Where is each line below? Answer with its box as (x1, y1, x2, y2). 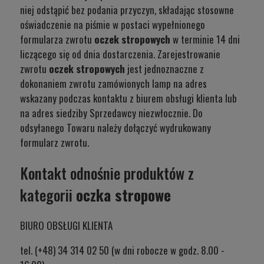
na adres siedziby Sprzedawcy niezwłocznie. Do (20, 105, 203, 120)
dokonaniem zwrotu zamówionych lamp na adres (20, 75, 207, 91)
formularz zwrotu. (20, 134, 89, 150)
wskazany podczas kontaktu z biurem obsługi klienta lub (20, 90, 237, 105)
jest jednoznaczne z (127, 61, 204, 76)
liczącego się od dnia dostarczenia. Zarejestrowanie (20, 46, 220, 61)
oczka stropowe (76, 183, 171, 206)
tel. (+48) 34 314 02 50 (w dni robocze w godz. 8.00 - (20, 243, 225, 258)
